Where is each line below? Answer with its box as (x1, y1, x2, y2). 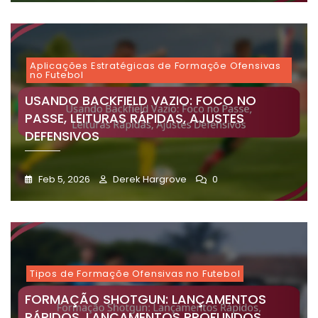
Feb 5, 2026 (36, 172, 90, 187)
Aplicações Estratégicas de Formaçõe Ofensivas (30, 59, 281, 73)
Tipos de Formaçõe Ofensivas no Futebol (30, 267, 241, 281)
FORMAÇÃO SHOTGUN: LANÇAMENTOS (25, 290, 266, 309)
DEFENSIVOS (25, 127, 99, 146)
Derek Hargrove (111, 172, 187, 187)
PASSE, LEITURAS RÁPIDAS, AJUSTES (25, 109, 244, 128)
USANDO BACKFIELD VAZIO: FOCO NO (25, 92, 256, 110)
